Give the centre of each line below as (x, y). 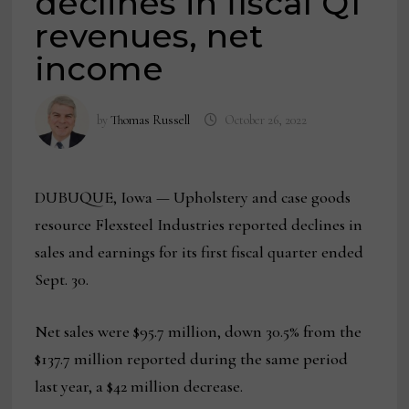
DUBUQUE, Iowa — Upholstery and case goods (193, 198)
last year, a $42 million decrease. (139, 387)
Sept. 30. (62, 280)
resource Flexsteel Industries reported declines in (199, 225)
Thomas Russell (151, 121)
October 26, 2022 (265, 121)
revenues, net (149, 36)
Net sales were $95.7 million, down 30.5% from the (199, 332)
